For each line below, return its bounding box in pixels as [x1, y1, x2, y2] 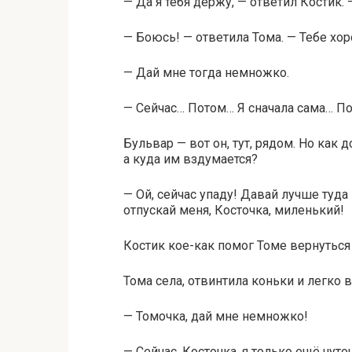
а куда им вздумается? [123, 152, 258, 167]
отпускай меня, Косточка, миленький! [123, 203, 344, 218]
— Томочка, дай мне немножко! [123, 309, 308, 324]
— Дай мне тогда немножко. [123, 65, 289, 80]
